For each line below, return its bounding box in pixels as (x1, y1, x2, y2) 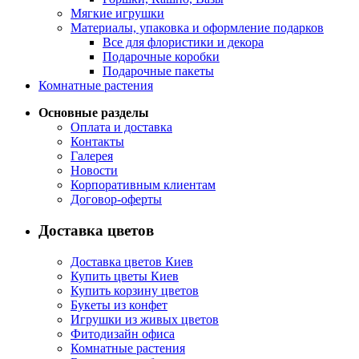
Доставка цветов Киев (71, 254, 193, 268)
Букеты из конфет (71, 297, 167, 312)
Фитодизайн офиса (71, 326, 175, 341)
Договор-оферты (71, 192, 162, 207)
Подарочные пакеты (103, 64, 214, 79)
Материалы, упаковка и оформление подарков (71, 21, 324, 35)
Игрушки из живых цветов (71, 312, 219, 326)
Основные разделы (38, 106, 149, 120)
